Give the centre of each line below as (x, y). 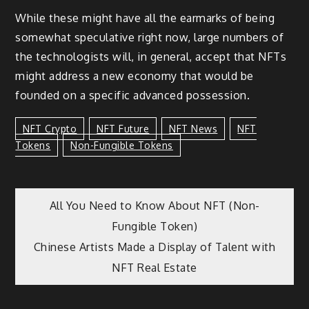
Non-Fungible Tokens (122, 145)
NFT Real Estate (154, 267)
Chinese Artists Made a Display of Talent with (154, 247)
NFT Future (123, 128)
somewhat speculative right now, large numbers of (150, 38)
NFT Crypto (50, 128)
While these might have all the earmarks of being (145, 18)
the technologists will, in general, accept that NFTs (151, 57)
